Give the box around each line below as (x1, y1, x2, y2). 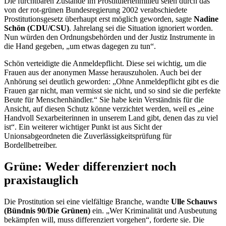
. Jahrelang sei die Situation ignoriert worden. (69, 24, 213, 33)
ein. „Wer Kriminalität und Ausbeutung (92, 206, 217, 215)
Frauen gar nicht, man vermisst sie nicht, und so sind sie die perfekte (4, 86, 220, 95)
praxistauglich (4, 173, 78, 187)
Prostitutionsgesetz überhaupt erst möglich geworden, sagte (4, 15, 194, 24)
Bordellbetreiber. (4, 141, 57, 150)
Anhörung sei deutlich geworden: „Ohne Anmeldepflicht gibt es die (4, 77, 219, 86)
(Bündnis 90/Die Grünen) (4, 206, 92, 215)
